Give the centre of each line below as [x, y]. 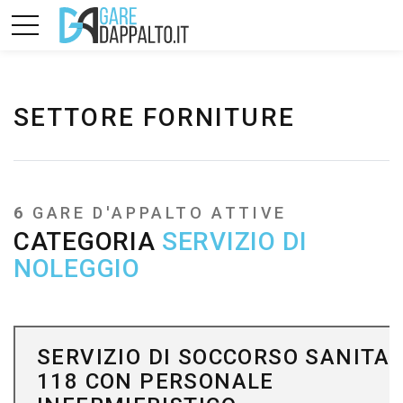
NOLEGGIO [77, 269]
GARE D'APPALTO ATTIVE [160, 213]
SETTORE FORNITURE [154, 117]
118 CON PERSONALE [156, 381]
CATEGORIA [88, 242]
